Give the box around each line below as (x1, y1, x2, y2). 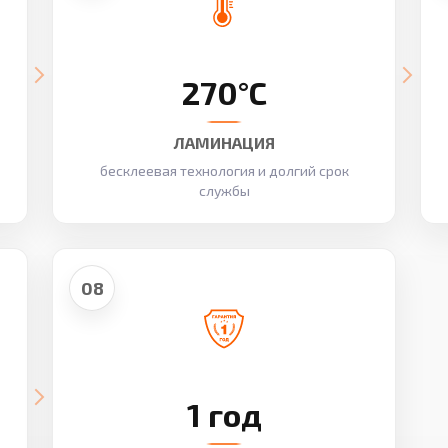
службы (198, 182, 250, 199)
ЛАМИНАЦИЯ (173, 133, 275, 152)
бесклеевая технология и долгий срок (99, 162, 349, 179)
